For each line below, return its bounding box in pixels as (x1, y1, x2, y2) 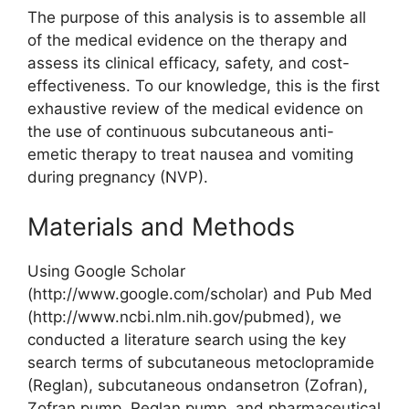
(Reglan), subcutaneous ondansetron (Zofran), (27, 375, 368, 394)
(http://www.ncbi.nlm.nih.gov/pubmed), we (27, 307, 341, 326)
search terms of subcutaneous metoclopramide (27, 352, 374, 372)
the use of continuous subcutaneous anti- (27, 122, 334, 142)
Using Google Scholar (27, 261, 185, 280)
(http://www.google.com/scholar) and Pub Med (27, 284, 372, 303)
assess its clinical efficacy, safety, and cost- (27, 54, 350, 73)
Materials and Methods (27, 211, 295, 242)
